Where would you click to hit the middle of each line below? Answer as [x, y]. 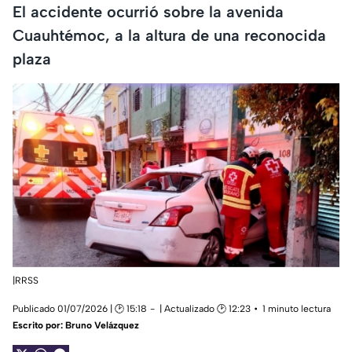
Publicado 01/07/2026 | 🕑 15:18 [80, 309]
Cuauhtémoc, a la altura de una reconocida [169, 35]
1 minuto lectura [297, 309]
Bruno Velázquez [102, 326]
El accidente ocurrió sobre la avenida [148, 11]
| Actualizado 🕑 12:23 [205, 309]
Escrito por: [39, 326]
